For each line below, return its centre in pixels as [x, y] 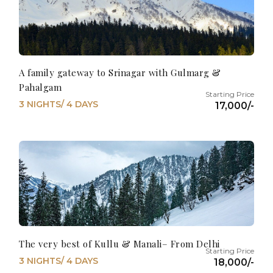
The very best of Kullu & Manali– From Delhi [119, 243]
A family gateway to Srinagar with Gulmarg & [120, 73]
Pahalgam [41, 87]
